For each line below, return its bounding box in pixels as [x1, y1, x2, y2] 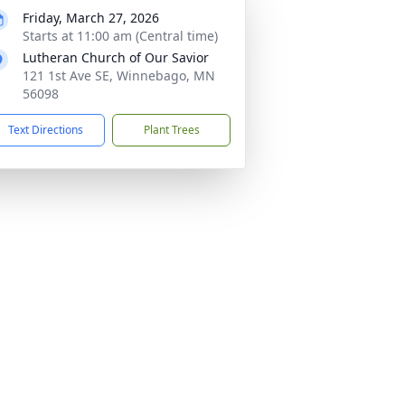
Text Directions [8, 122, 83, 137]
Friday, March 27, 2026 [23, 9, 159, 26]
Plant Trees [143, 122, 200, 137]
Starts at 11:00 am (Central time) [23, 27, 218, 44]
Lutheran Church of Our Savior [23, 49, 209, 66]
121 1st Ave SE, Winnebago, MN [23, 67, 215, 84]
